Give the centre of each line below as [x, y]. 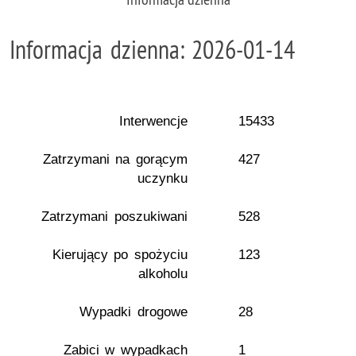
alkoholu [163, 274]
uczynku [163, 178]
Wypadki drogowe [133, 312]
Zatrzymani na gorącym [115, 159]
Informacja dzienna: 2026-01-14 [153, 49]
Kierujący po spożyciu [120, 255]
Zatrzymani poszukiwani [114, 217]
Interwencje [153, 121]
